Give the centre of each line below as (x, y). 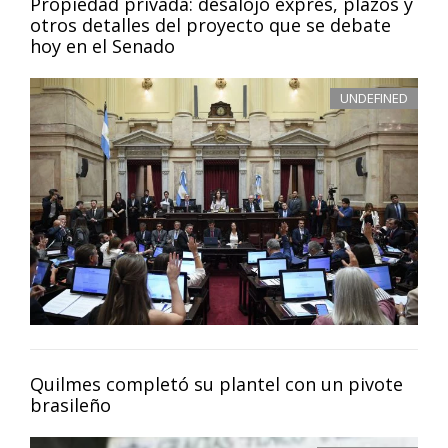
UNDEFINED (374, 98)
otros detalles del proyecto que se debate (210, 25)
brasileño (70, 404)
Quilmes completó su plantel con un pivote (216, 383)
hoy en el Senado (102, 46)
